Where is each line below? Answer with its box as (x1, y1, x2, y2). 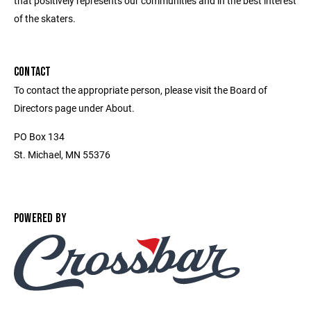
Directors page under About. (14, 101, 135, 115)
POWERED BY (14, 211, 67, 226)
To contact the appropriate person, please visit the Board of (14, 83, 267, 96)
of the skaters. (14, 12, 76, 25)
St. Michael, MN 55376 (14, 148, 110, 161)
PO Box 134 (14, 130, 65, 143)
